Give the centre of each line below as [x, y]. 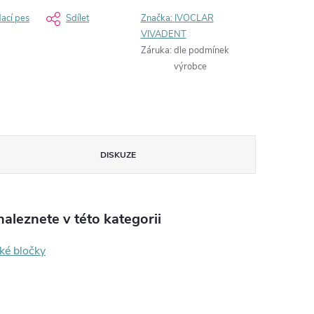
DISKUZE [118, 155]
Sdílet [77, 18]
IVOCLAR [194, 18]
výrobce [190, 67]
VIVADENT [163, 34]
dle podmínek [201, 50]
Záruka [155, 50]
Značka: [157, 18]
